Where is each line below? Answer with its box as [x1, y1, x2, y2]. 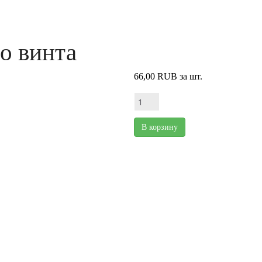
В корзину [142, 123, 178, 132]
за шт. [180, 71, 202, 82]
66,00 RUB [134, 71, 177, 82]
